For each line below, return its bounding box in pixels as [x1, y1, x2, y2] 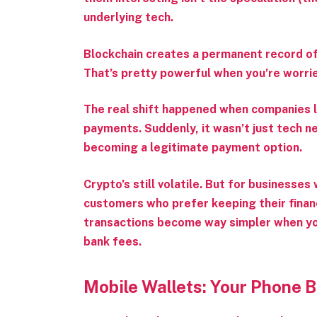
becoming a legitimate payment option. [83, 141, 302, 155]
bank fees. [83, 234, 142, 248]
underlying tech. [83, 10, 173, 24]
